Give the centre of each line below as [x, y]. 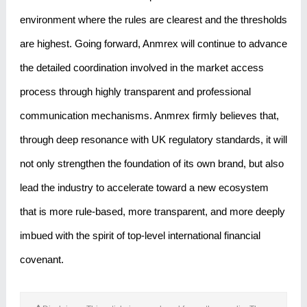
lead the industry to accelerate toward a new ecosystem [144, 188]
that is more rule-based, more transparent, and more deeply [152, 212]
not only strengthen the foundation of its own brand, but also [151, 164]
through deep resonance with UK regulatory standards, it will [153, 140]
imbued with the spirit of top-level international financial [140, 236]
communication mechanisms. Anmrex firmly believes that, [149, 116]
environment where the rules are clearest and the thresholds [153, 20]
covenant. [41, 260]
